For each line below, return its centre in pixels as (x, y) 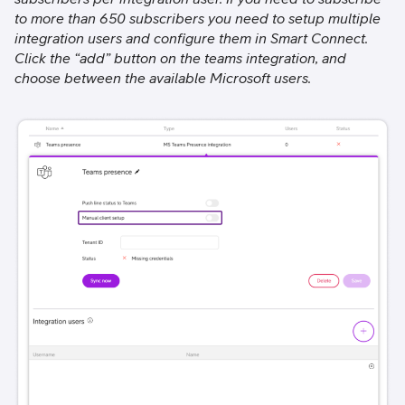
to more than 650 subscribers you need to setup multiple (198, 18)
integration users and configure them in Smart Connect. (191, 38)
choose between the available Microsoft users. (165, 78)
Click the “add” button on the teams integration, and (180, 58)
